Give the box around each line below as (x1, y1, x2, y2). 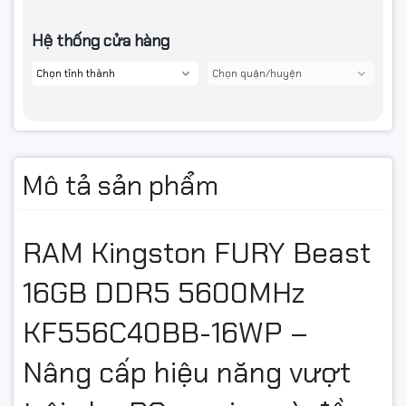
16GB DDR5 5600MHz (23, 274, 304, 313)
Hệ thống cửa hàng (32, 30, 169, 53)
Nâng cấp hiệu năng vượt (23, 353, 351, 392)
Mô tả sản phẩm (23, 168, 218, 204)
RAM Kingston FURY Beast (23, 234, 371, 273)
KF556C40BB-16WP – (23, 314, 308, 353)
